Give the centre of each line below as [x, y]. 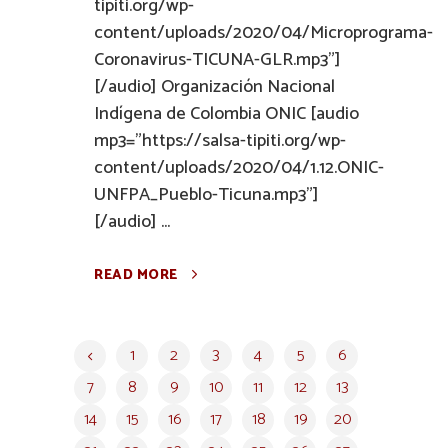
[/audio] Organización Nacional [214, 87]
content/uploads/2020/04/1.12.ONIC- [239, 168]
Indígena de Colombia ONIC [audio [226, 114]
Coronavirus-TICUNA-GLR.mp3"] [217, 60]
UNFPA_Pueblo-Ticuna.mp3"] [206, 195]
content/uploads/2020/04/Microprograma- [263, 33]
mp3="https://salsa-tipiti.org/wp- [220, 141]
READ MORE [136, 275]
